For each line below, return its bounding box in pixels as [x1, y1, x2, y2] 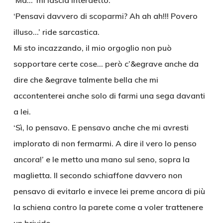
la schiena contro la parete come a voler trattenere [13, 202, 203, 212]
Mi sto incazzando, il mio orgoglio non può [13, 43, 172, 53]
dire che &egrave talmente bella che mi [13, 75, 158, 85]
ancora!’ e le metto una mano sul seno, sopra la [13, 154, 190, 164]
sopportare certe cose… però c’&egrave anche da [13, 59, 199, 69]
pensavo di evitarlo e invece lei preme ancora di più [13, 186, 205, 196]
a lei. [13, 107, 31, 116]
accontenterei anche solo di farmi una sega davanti [13, 91, 205, 101]
